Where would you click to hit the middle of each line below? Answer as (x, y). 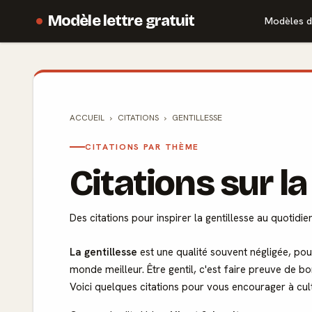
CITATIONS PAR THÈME (142, 147)
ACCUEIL (87, 118)
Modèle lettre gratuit (122, 21)
